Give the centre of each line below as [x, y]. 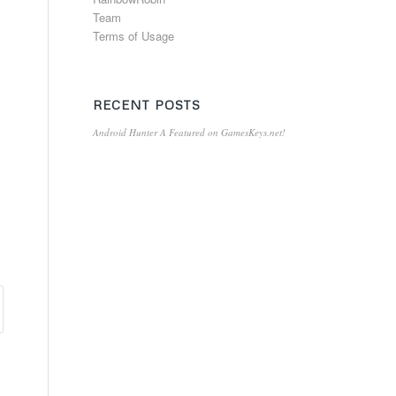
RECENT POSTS [147, 105]
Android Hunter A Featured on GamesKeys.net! [190, 132]
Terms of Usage [134, 36]
